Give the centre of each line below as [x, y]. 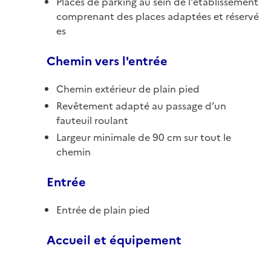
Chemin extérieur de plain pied [128, 89]
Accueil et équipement [114, 240]
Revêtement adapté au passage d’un [141, 106]
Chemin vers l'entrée [107, 61]
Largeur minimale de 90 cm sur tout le [144, 137]
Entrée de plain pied [103, 210]
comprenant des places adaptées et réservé [158, 16]
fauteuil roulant [92, 120]
